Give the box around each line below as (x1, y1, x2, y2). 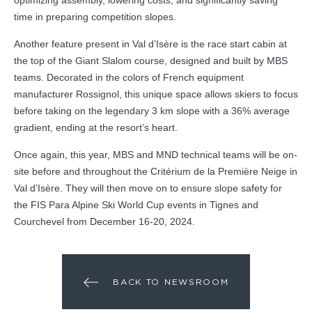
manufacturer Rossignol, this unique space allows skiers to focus (14, 88, 298, 100)
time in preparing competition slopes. (14, 10, 176, 22)
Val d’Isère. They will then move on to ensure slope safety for (14, 182, 282, 194)
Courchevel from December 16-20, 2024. (14, 215, 195, 227)
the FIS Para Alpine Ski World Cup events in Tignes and (14, 198, 258, 210)
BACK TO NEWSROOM (113, 278, 229, 287)
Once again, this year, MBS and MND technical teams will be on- (14, 148, 297, 160)
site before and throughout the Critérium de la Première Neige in (14, 165, 297, 177)
